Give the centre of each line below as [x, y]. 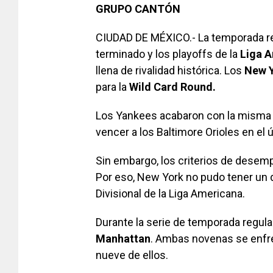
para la [112, 87]
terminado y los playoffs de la [168, 54]
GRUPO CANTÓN [138, 9]
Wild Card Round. [172, 87]
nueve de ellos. [132, 255]
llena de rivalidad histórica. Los [170, 70]
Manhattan [123, 238]
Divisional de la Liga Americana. [170, 193]
